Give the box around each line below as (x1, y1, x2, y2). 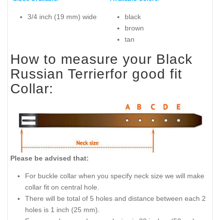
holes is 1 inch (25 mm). (25, 206, 100, 214)
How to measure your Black (10, 51, 192, 67)
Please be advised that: (10, 154, 89, 162)
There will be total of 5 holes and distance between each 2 (25, 194, 206, 203)
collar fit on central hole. (25, 183, 99, 192)
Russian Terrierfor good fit (10, 66, 182, 82)
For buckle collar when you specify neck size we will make (25, 172, 204, 180)
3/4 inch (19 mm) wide (27, 13, 97, 21)
